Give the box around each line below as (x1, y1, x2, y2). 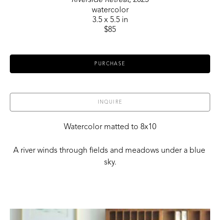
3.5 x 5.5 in (92, 16, 128, 24)
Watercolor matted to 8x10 (64, 123, 156, 131)
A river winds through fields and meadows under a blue (13, 146, 205, 155)
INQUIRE (97, 99, 123, 105)
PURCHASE (94, 61, 126, 66)
